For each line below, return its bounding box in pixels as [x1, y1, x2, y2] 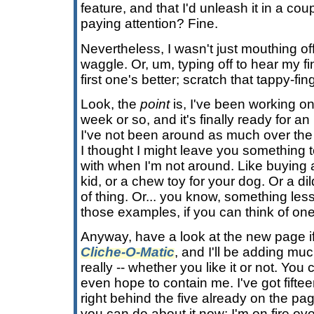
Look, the [81, 96, 140, 111]
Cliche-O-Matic [81, 245, 175, 260]
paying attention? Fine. [81, 16, 218, 32]
